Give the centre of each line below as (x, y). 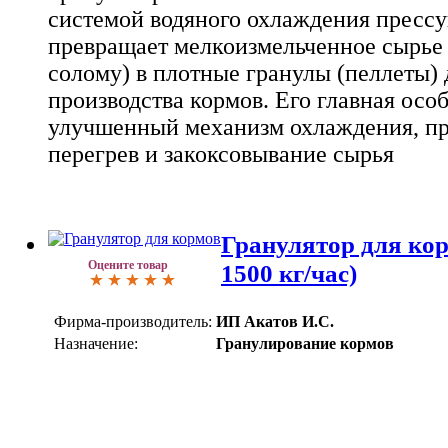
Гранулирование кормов (305, 343)
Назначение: (96, 343)
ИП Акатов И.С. (275, 321)
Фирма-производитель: (133, 321)
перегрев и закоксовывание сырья (221, 154)
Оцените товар (128, 265)
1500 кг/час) (289, 273)
